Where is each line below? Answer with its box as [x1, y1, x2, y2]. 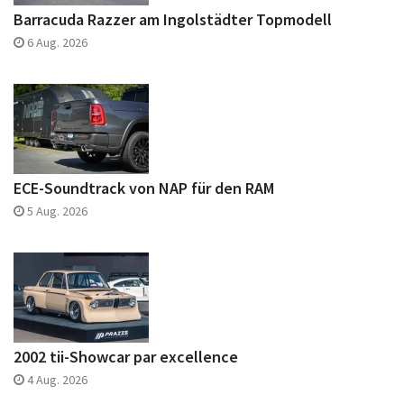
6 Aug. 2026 [27, 33, 87, 50]
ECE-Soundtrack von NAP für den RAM [14, 177, 274, 198]
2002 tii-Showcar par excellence [14, 345, 238, 367]
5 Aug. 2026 [27, 202, 87, 219]
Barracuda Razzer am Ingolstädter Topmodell [14, 8, 332, 30]
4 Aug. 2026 [27, 371, 87, 388]
